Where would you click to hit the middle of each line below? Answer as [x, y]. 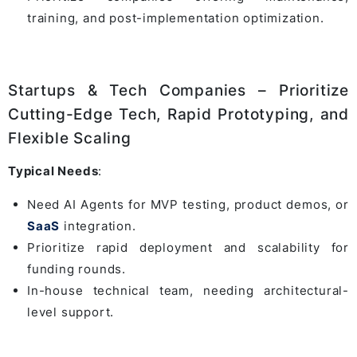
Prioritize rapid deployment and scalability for [188, 248]
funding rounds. [77, 269]
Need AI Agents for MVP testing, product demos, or [188, 205]
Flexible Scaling [70, 139]
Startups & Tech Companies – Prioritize [178, 91]
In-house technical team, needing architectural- [188, 291]
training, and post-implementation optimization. [176, 18]
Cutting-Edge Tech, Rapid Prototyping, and [178, 115]
